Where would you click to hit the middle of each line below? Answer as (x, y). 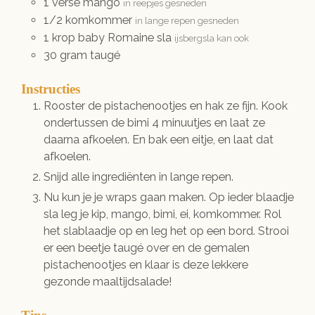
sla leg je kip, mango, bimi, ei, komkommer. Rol (162, 214)
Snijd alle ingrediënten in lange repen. (139, 176)
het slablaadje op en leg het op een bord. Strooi (166, 231)
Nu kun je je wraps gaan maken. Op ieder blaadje (169, 197)
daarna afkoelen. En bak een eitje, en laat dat (159, 139)
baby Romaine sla (125, 37)
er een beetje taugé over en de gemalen (147, 247)
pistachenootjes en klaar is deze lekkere (146, 264)
